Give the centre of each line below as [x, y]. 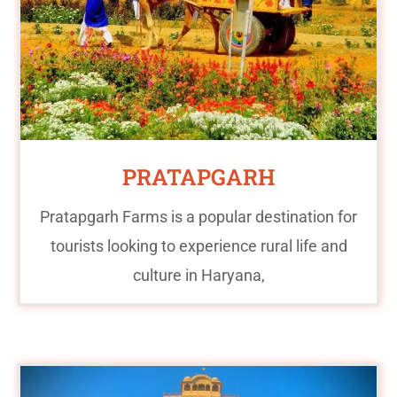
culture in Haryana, [198, 275]
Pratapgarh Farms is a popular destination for [198, 216]
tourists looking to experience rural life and [198, 245]
